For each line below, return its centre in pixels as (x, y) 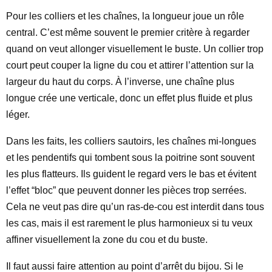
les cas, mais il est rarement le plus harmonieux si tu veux (129, 223)
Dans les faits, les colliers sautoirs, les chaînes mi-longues (131, 141)
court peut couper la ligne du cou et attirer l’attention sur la (130, 65)
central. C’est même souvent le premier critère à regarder (128, 32)
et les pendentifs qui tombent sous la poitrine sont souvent (130, 158)
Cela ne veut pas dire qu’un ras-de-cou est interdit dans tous (135, 207)
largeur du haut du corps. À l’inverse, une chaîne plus (120, 82)
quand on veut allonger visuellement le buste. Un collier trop (135, 49)
